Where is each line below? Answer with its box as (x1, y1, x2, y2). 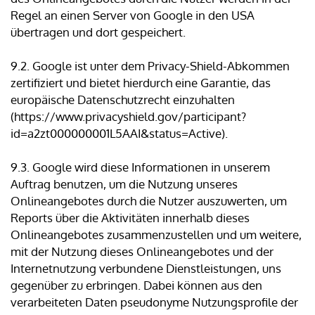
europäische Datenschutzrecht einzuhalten (11, 92, 235, 108)
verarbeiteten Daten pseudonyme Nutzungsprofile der (11, 295, 298, 310)
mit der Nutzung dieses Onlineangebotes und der (11, 244, 274, 259)
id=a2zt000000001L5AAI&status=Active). (11, 126, 228, 141)
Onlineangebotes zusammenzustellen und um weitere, (11, 227, 302, 243)
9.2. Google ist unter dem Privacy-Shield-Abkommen (11, 58, 290, 74)
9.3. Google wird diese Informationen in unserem (11, 160, 270, 175)
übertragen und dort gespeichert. (11, 25, 186, 40)
